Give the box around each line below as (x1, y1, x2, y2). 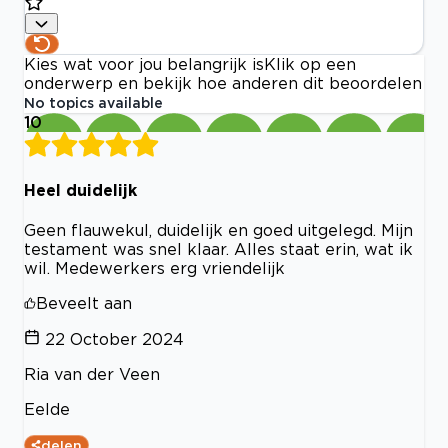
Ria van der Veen (24, 365, 160, 383)
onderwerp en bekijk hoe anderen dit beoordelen (24, 74, 422, 93)
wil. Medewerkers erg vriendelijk (24, 259, 285, 277)
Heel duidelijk (24, 180, 137, 199)
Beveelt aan (36, 294, 132, 312)
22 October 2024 (45, 330, 184, 348)
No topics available (24, 95, 163, 111)
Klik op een (264, 55, 356, 74)
